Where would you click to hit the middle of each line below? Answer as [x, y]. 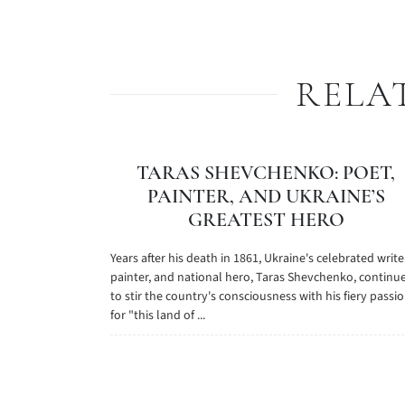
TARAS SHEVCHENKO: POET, [266, 173]
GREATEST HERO [266, 220]
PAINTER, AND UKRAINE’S [266, 196]
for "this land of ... [158, 316]
